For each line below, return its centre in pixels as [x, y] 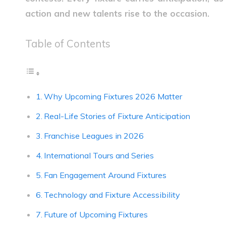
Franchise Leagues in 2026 [94, 136]
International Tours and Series [99, 155]
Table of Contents [68, 43]
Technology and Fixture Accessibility [112, 195]
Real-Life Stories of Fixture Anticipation [117, 116]
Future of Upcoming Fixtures [96, 214]
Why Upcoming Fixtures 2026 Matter [113, 96]
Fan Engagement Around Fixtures [105, 175]
